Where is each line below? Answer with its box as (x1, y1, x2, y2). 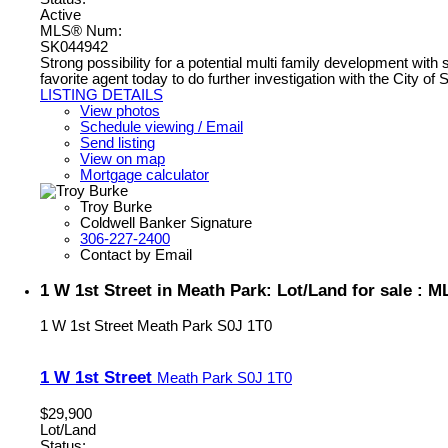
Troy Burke (80, 198, 152, 215)
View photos (80, 102, 160, 119)
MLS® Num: (40, 22, 122, 39)
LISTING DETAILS (40, 86, 163, 103)
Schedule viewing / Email (80, 118, 243, 135)
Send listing (80, 134, 155, 151)
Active (40, 6, 81, 23)
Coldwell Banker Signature (80, 214, 252, 231)
